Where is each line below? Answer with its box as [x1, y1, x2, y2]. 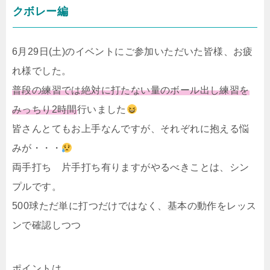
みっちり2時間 [12, 104, 77, 115]
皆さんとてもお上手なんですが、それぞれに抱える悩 [12, 124, 250, 134]
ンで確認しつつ [12, 220, 81, 231]
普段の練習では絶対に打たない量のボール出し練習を [12, 85, 250, 96]
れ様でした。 [12, 66, 72, 77]
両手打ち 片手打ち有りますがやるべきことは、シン [12, 162, 250, 173]
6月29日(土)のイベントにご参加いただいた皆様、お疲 [12, 46, 253, 57]
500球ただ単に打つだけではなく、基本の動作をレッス [12, 201, 257, 212]
